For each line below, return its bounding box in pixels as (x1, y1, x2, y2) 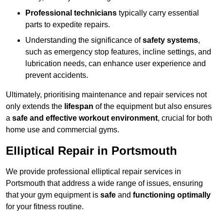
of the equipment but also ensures (93, 102, 212, 111)
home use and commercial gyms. (6, 126, 119, 134)
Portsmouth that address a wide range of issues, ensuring (6, 179, 203, 188)
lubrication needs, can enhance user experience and (25, 59, 206, 68)
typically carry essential (117, 9, 199, 18)
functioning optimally (133, 191, 211, 200)
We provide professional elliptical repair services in (6, 167, 181, 176)
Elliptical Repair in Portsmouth (6, 144, 177, 158)
